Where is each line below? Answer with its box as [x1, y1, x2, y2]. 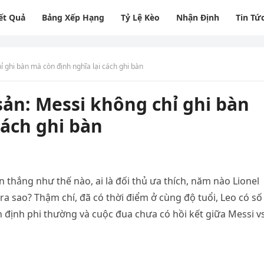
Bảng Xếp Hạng [42, 12, 104, 23]
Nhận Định [176, 12, 219, 23]
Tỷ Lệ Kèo [121, 12, 160, 23]
